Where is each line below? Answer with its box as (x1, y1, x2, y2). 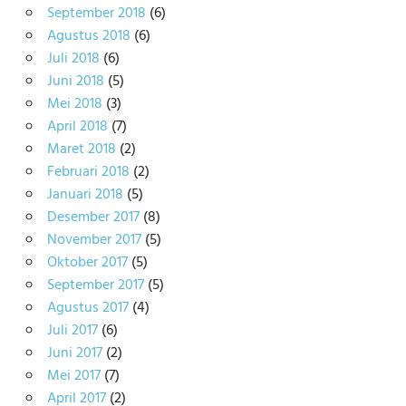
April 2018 (46, 114, 108, 139)
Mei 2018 (46, 92, 102, 116)
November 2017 (46, 227, 141, 252)
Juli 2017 (46, 318, 98, 343)
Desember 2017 (46, 205, 140, 229)
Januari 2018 (46, 182, 123, 207)
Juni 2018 (46, 69, 104, 93)
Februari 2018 (46, 159, 130, 184)
